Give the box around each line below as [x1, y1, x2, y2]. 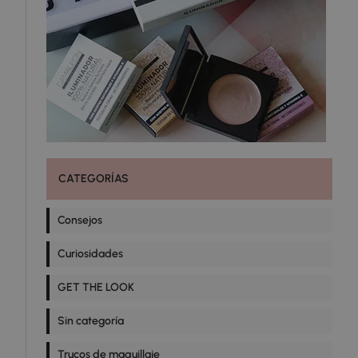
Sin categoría [58, 314, 124, 328]
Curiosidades [58, 247, 123, 261]
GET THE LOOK [58, 280, 134, 295]
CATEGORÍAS [58, 172, 129, 186]
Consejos [58, 213, 102, 228]
